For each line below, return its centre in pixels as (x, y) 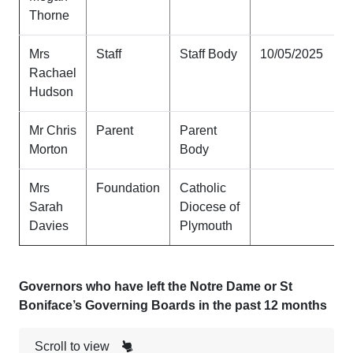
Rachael (53, 73)
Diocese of (210, 207)
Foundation (128, 188)
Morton (48, 149)
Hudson (51, 92)
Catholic (203, 188)
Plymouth (206, 226)
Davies (49, 226)
